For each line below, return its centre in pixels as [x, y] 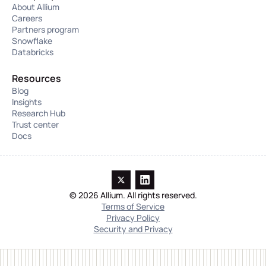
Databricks [33, 52]
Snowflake [32, 41]
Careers [27, 18]
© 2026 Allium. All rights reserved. [133, 195]
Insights [27, 102]
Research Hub [39, 113]
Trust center [35, 125]
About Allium [36, 7]
